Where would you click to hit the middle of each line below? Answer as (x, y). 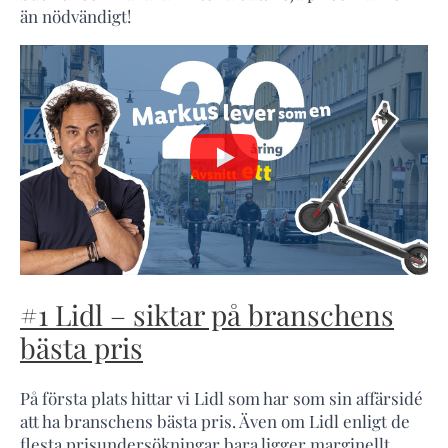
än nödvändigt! (75, 16)
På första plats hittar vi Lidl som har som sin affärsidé (221, 398)
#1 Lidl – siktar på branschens (207, 314)
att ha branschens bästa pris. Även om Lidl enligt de (215, 421)
